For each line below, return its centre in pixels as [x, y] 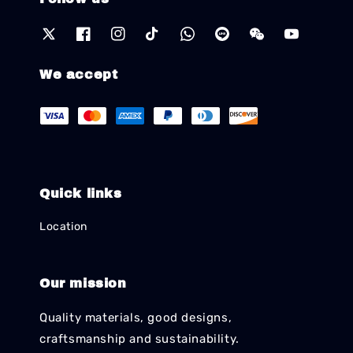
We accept [79, 74]
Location [63, 227]
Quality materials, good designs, [136, 318]
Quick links [81, 193]
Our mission [83, 283]
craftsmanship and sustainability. [139, 339]
